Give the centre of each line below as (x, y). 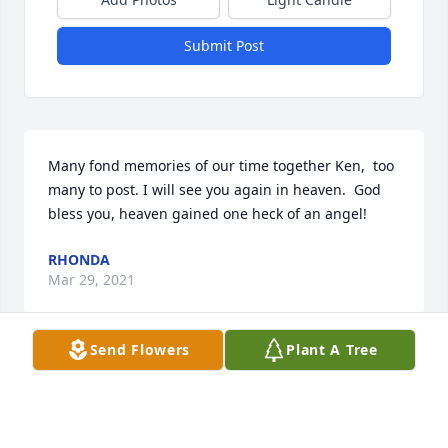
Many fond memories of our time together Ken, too (221, 166)
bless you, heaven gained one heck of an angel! (207, 214)
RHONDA (79, 260)
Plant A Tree (332, 349)
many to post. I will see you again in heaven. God (214, 190)
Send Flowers (140, 349)
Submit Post (224, 46)
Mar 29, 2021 (91, 280)
